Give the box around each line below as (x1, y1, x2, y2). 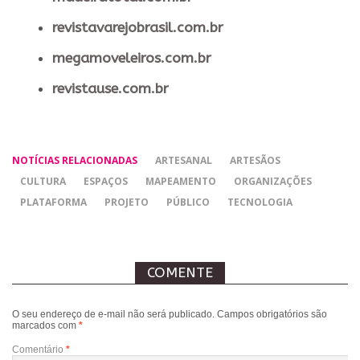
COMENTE (147, 264, 213, 281)
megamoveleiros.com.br (52, 49, 211, 67)
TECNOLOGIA (227, 194, 292, 209)
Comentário (12, 343, 66, 355)
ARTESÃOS (230, 153, 280, 167)
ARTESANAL (155, 153, 212, 167)
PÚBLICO (166, 194, 210, 209)
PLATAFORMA (20, 194, 87, 209)
